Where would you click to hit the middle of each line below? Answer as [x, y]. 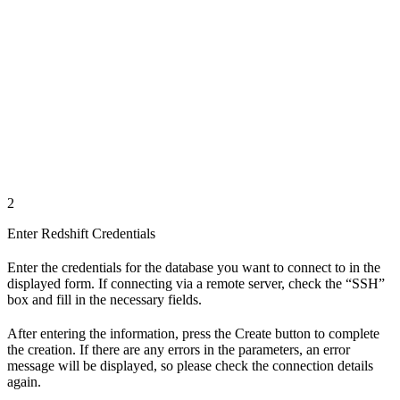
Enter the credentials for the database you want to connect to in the [194, 267]
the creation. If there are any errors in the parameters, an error [179, 349]
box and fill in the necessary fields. [104, 299]
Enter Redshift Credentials [81, 233]
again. [24, 381]
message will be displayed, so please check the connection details [190, 365]
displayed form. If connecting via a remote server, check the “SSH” [196, 283]
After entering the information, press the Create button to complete [193, 333]
